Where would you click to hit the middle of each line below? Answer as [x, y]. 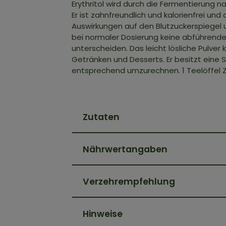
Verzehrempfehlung [129, 182]
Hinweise [103, 214]
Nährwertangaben [125, 149]
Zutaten [101, 117]
